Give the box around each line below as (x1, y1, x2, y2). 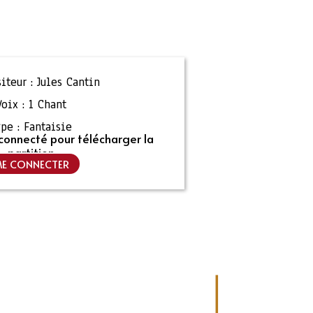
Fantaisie (24, 119, 73, 135)
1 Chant (28, 96, 66, 112)
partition (7, 144, 54, 161)
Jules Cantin (37, 74, 101, 90)
